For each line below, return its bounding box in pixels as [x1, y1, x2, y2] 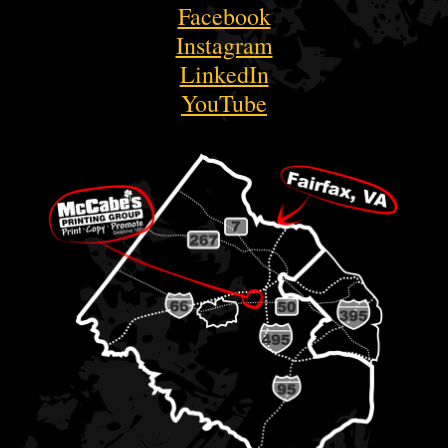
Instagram [175, 28, 273, 61]
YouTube [181, 86, 267, 119]
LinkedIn [179, 57, 269, 90]
